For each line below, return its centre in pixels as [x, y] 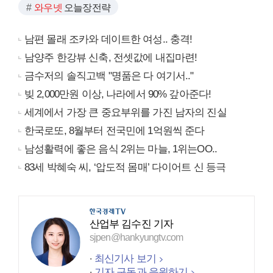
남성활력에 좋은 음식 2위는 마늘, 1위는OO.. [121, 149]
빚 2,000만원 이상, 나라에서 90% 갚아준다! [118, 94]
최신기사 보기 [125, 259]
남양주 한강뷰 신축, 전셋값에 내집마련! [111, 58]
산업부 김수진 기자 [131, 224]
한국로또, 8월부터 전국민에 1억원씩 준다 [115, 131]
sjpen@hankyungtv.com [136, 238]
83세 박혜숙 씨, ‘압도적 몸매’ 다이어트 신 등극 [125, 168]
